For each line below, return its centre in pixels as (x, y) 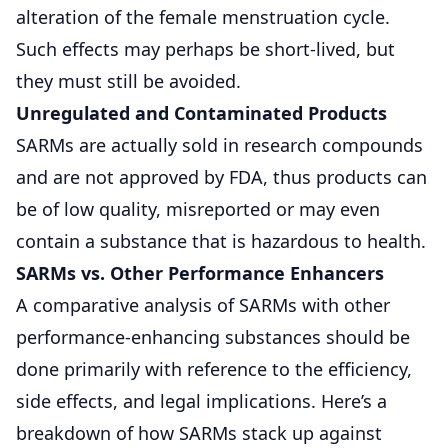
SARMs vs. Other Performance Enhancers (200, 272)
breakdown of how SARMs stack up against (199, 432)
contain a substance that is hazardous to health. (221, 240)
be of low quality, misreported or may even (198, 208)
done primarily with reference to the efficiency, (214, 368)
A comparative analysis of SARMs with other (203, 304)
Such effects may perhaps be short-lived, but (205, 48)
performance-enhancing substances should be (213, 336)
